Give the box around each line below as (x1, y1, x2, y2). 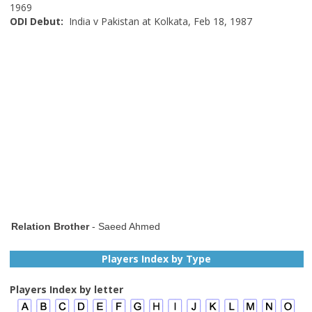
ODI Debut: (9, 14, 66, 28)
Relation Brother (10, 220, 92, 232)
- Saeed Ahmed (91, 220, 160, 232)
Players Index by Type (102, 251, 212, 265)
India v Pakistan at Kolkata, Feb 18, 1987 (65, 14, 252, 28)
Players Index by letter (9, 282, 123, 296)
